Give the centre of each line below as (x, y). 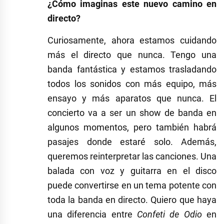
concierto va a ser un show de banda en (132, 112)
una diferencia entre (92, 214)
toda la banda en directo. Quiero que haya (132, 199)
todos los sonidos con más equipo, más (132, 83)
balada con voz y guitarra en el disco (132, 170)
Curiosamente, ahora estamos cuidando (132, 40)
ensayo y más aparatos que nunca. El (132, 98)
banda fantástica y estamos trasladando (132, 69)
